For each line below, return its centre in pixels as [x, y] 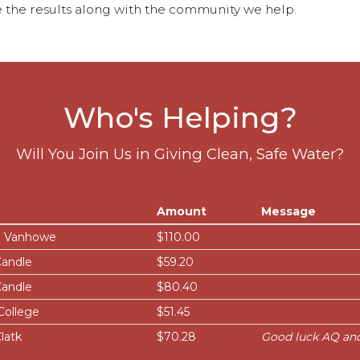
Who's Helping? [180, 117]
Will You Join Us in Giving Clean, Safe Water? [180, 154]
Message [288, 211]
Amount [182, 211]
